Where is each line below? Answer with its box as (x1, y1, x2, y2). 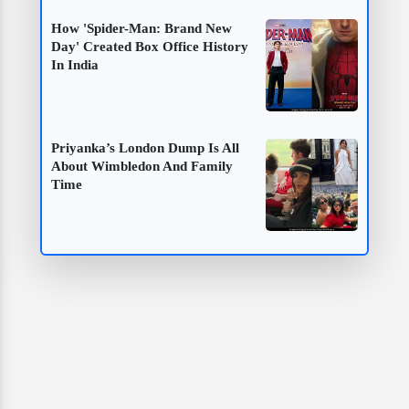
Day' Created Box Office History (51, 39, 248, 55)
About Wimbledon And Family (51, 159, 233, 173)
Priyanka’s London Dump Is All (51, 141, 239, 155)
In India (51, 58, 99, 73)
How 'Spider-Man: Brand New (51, 21, 232, 37)
